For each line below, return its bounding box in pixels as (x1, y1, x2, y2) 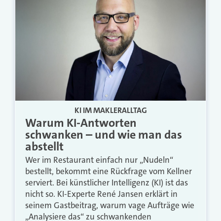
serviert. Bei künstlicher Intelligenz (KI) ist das (25, 177, 188, 188)
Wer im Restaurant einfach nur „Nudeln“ (25, 154, 173, 165)
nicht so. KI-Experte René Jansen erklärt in (25, 188, 178, 199)
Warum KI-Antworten (25, 114, 137, 131)
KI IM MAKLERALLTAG (74, 105, 147, 115)
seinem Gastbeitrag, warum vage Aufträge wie (25, 199, 194, 211)
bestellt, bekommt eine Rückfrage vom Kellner (25, 165, 192, 177)
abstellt (25, 138, 64, 154)
